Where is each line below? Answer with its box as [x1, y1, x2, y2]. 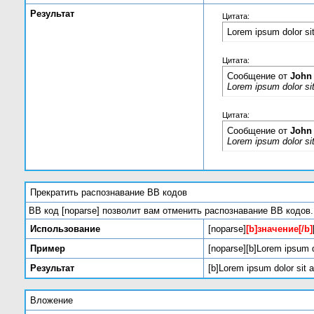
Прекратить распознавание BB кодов [30, 187, 187, 198]
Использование [30, 224, 100, 234]
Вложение [30, 295, 73, 306]
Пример [30, 243, 65, 254]
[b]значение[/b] [246, 224, 313, 234]
